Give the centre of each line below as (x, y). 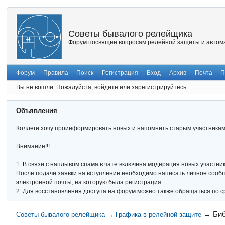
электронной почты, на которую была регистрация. (90, 183)
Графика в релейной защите (158, 214)
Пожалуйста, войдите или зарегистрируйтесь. (122, 87)
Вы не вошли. (36, 87)
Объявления (37, 110)
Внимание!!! (33, 146)
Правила (55, 73)
